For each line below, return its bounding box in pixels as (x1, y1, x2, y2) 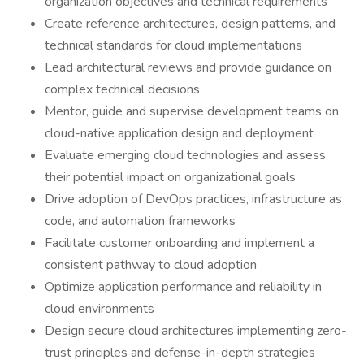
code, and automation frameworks (45, 212, 236, 230)
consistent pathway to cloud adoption (45, 256, 257, 274)
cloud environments (45, 300, 154, 318)
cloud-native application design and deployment (45, 124, 314, 142)
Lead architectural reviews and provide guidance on (45, 58, 331, 76)
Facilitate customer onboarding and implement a (45, 234, 314, 252)
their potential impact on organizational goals (45, 168, 296, 186)
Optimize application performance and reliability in (45, 278, 322, 296)
